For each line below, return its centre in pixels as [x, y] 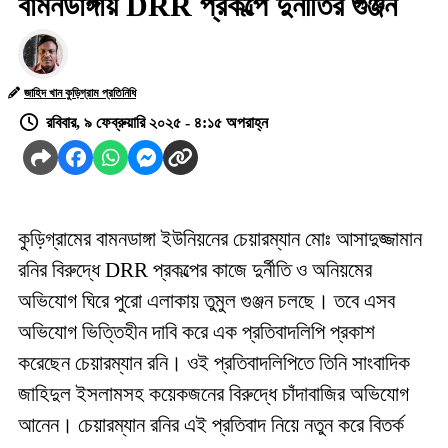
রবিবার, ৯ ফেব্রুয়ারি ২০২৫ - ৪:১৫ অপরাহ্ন [157, 122]
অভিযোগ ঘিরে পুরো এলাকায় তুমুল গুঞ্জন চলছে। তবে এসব [206, 301]
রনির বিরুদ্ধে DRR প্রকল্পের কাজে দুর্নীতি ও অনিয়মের [195, 270]
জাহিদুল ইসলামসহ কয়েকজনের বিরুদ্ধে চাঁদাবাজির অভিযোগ [213, 394]
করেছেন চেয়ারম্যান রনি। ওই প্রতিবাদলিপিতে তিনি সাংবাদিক [214, 363]
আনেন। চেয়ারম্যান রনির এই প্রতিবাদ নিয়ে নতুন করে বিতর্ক [211, 425]
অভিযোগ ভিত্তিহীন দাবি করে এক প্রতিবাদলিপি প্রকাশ [196, 332]
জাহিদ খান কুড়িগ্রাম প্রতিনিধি [80, 93]
